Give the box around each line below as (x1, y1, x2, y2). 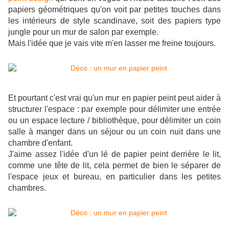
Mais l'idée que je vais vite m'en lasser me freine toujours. (8, 39, 216, 48)
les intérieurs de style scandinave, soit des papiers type (8, 16, 221, 26)
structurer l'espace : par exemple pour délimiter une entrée (8, 105, 221, 114)
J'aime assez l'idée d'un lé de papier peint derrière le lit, (8, 150, 221, 159)
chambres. (8, 184, 46, 193)
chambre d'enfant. (8, 139, 73, 148)
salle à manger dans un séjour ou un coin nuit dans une (8, 127, 221, 136)
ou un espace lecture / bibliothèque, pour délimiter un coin (8, 116, 221, 125)
